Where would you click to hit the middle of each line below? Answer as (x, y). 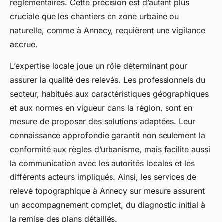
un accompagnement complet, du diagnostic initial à (108, 205)
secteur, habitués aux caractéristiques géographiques (109, 94)
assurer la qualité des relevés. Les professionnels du (108, 80)
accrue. (24, 44)
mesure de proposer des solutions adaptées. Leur (103, 122)
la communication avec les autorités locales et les (102, 163)
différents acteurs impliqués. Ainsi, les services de (103, 177)
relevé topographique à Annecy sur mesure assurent (107, 191)
